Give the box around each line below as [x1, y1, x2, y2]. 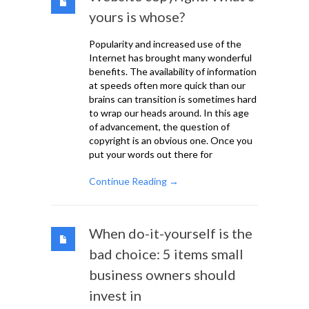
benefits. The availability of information [89, 66, 257, 78]
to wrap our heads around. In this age [89, 107, 249, 119]
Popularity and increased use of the [89, 38, 241, 50]
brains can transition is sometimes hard [89, 93, 257, 106]
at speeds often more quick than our [89, 79, 246, 92]
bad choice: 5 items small [89, 246, 243, 263]
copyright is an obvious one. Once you [89, 134, 252, 147]
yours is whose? [89, 8, 185, 26]
